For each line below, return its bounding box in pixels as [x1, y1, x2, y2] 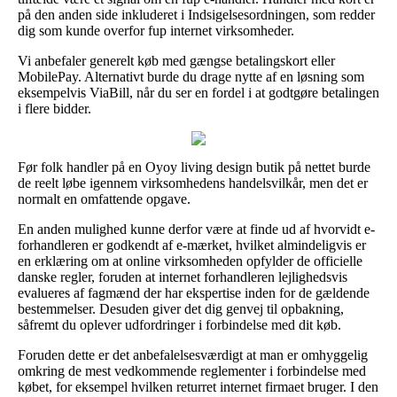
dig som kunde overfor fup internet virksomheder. [18, 22, 294, 38]
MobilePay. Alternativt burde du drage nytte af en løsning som [18, 68, 364, 84]
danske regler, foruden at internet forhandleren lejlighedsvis [18, 269, 347, 284]
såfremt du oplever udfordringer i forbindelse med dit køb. [18, 316, 341, 332]
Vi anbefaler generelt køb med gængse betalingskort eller [18, 52, 335, 68]
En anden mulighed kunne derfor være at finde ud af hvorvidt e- [18, 221, 375, 237]
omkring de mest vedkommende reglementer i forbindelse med [18, 362, 366, 378]
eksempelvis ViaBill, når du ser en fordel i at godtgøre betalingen [18, 84, 379, 100]
